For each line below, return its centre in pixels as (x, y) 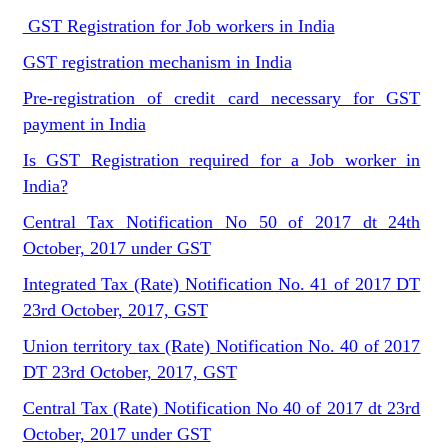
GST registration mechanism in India (157, 62)
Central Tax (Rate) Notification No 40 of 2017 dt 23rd (221, 408)
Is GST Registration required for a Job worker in (221, 160)
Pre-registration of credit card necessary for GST (221, 98)
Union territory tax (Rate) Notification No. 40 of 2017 (221, 346)
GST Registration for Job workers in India (178, 26)
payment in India (84, 124)
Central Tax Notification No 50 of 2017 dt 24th (221, 222)
